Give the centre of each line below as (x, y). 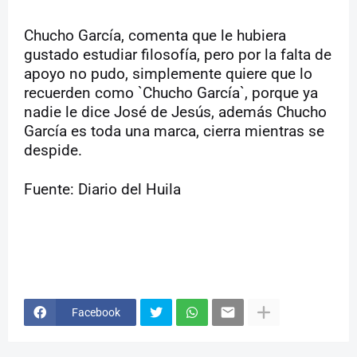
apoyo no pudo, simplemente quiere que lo (168, 75)
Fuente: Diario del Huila (102, 190)
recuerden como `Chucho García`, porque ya (171, 94)
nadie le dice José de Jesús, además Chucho (175, 113)
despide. (53, 151)
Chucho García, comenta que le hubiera (155, 36)
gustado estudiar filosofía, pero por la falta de (178, 55)
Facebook (96, 312)
